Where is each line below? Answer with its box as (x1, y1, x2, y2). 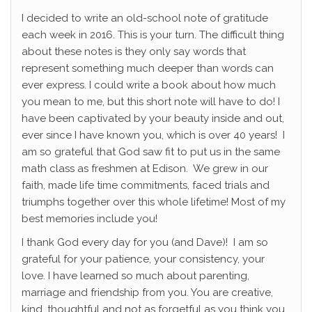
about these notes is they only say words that (22, 45, 246, 58)
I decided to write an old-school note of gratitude (22, 12, 268, 25)
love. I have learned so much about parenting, (22, 270, 249, 283)
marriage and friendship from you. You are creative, (22, 286, 273, 299)
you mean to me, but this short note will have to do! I (22, 95, 280, 109)
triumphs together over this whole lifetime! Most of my (22, 196, 286, 209)
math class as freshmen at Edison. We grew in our (22, 162, 268, 175)
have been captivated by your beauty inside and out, (22, 112, 284, 125)
